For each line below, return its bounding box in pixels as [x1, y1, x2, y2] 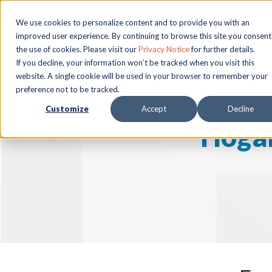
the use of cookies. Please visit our [16, 44, 138, 54]
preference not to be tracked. [16, 84, 120, 94]
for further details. [189, 44, 255, 54]
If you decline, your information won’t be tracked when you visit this [16, 58, 254, 67]
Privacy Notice [138, 44, 189, 54]
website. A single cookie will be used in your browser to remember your [16, 71, 268, 81]
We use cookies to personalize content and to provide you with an [16, 18, 250, 27]
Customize [46, 104, 89, 114]
